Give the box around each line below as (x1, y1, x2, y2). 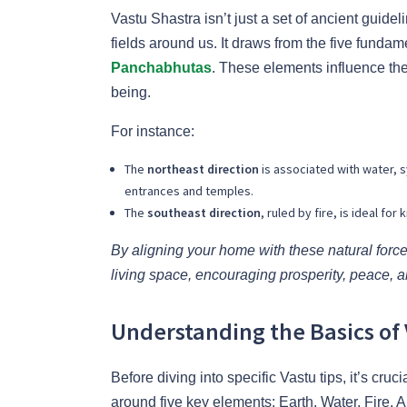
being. (111, 84, 151, 100)
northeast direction (147, 160, 259, 177)
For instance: (111, 123, 194, 139)
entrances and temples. (124, 182, 253, 199)
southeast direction (147, 203, 261, 221)
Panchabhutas (111, 59, 212, 75)
